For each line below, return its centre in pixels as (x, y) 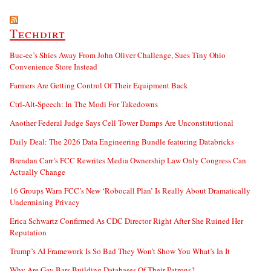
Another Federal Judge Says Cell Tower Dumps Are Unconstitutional (122, 122)
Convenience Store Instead (54, 66)
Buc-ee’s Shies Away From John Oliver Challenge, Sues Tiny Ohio (118, 55)
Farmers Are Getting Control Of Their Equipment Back (99, 85)
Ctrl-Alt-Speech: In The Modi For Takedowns (84, 104)
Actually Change (38, 171)
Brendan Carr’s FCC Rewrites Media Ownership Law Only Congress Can (128, 160)
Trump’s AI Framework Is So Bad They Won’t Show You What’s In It (120, 251)
